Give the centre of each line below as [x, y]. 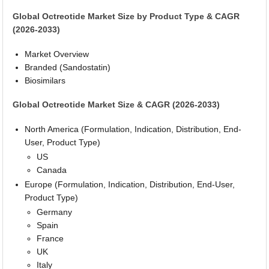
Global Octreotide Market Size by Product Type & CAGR [126, 17]
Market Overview [57, 54]
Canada [52, 170]
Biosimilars [45, 80]
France [50, 238]
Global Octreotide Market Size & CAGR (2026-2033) [116, 105]
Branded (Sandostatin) [68, 67]
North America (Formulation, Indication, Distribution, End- [133, 129]
